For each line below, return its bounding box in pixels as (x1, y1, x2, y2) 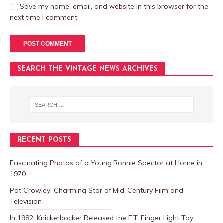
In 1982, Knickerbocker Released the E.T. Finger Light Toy (10, 213, 193, 222)
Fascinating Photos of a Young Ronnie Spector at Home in (10, 158, 202, 167)
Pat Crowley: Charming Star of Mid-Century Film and (10, 185, 183, 195)
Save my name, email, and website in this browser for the (20, 2, 208, 11)
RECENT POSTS (17, 136, 71, 144)
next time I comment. (10, 13, 79, 22)
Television (10, 196, 42, 206)
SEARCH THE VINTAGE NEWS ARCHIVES (17, 65, 158, 73)
